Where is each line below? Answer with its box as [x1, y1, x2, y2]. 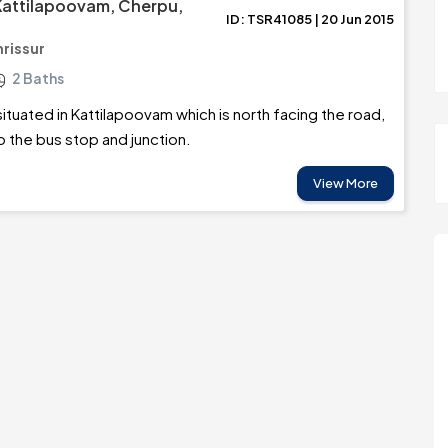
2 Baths [12, 69, 64, 87]
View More [313, 175, 378, 191]
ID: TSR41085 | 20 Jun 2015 [226, 11, 394, 27]
